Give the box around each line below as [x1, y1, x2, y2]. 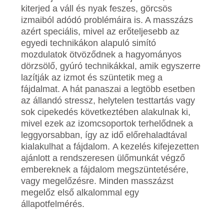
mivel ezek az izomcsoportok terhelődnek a [21, 118, 193, 128]
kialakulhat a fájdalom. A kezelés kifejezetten [21, 141, 199, 151]
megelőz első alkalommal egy [21, 187, 139, 197]
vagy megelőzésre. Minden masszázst [21, 175, 174, 186]
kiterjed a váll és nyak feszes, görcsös [21, 3, 172, 13]
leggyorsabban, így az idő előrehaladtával [21, 129, 187, 140]
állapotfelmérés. [21, 198, 85, 209]
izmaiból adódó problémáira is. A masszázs [21, 14, 193, 25]
